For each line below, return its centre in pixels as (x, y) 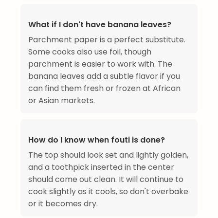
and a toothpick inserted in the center (101, 167)
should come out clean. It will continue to (106, 180)
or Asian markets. (62, 101)
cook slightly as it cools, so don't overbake (108, 192)
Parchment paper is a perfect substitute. (107, 40)
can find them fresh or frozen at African (104, 89)
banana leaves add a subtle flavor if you (104, 76)
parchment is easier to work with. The (100, 64)
